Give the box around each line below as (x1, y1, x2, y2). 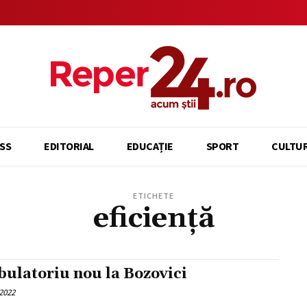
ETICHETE (133, 191, 174, 201)
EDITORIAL (44, 139, 94, 153)
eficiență (93, 201, 214, 236)
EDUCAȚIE (126, 139, 173, 153)
